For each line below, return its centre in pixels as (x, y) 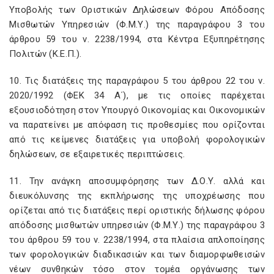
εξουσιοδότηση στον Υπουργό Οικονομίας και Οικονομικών (137, 110)
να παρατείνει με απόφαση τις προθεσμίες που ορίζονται (137, 125)
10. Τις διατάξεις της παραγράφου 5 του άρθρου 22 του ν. (137, 81)
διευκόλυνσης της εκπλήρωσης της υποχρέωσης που (137, 196)
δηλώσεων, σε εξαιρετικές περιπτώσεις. (97, 154)
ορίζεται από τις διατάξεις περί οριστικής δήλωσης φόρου (137, 210)
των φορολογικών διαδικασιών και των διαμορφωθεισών (137, 254)
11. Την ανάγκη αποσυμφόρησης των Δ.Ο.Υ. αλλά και (137, 181)
